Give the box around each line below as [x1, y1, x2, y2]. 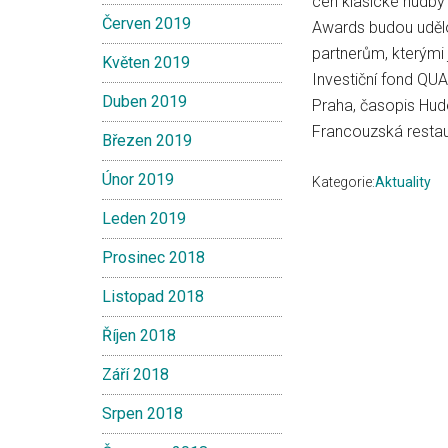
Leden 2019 [102, 209, 186, 228]
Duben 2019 [102, 92, 187, 111]
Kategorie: [312, 174, 375, 190]
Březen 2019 [102, 131, 192, 150]
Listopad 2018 [102, 287, 204, 306]
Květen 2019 [102, 53, 190, 72]
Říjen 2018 [102, 326, 176, 345]
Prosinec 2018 [102, 248, 205, 267]
